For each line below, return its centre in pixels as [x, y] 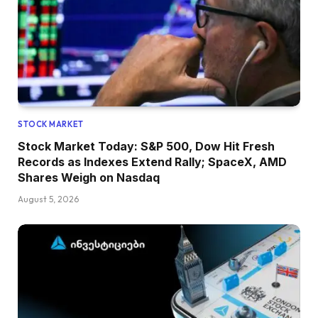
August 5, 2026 [48, 199]
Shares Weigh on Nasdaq [89, 177]
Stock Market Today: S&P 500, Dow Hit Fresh [146, 146]
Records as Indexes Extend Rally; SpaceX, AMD [152, 161]
